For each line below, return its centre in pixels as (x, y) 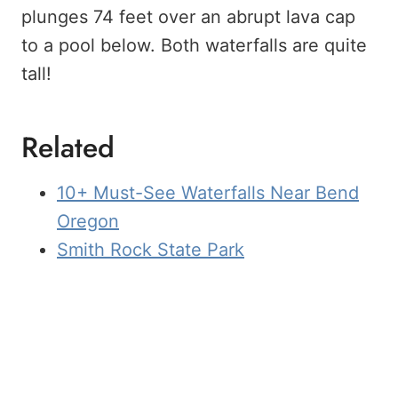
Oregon (88, 222)
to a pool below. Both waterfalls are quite (194, 46)
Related (68, 148)
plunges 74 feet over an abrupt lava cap (188, 17)
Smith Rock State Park (151, 250)
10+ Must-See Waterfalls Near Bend (208, 193)
